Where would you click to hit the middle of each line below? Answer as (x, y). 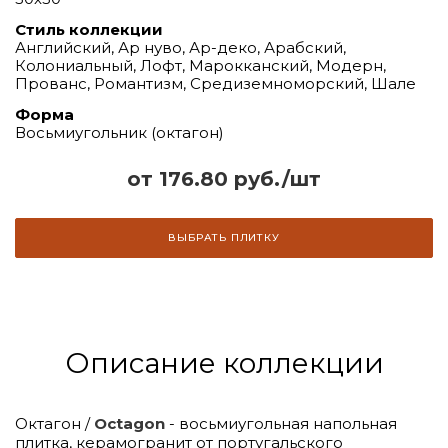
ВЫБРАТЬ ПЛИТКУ (224, 237)
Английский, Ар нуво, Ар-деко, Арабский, (180, 47)
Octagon (129, 423)
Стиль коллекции (89, 29)
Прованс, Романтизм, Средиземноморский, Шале (215, 83)
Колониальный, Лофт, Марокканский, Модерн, (200, 65)
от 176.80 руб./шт (224, 178)
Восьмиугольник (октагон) (119, 132)
